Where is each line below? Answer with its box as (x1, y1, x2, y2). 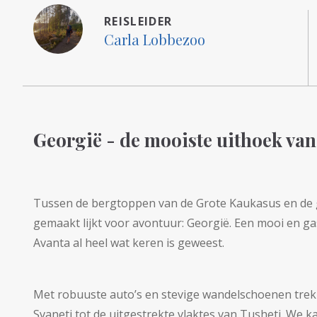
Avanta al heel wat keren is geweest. (33, 234, 224, 250)
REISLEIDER (104, 13, 173, 29)
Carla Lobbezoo (104, 29, 205, 49)
